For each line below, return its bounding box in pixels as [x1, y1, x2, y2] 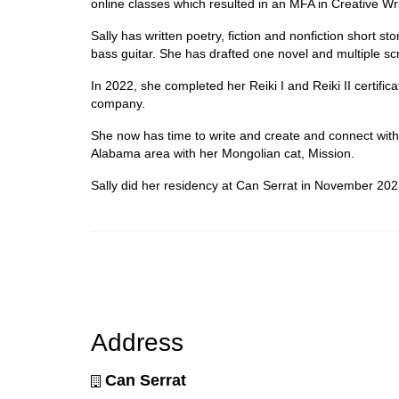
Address [91, 328, 183, 356]
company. [91, 95, 145, 110]
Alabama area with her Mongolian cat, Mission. [91, 145, 354, 160]
